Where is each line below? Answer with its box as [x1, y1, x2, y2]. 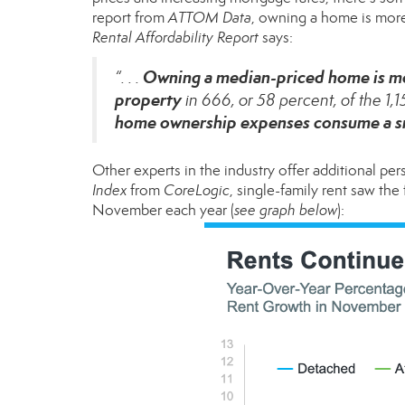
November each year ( [92, 201, 234, 220]
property [115, 89, 182, 110]
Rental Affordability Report [92, 28, 259, 47]
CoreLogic [164, 181, 230, 200]
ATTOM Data [168, 8, 251, 27]
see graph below [234, 201, 337, 220]
